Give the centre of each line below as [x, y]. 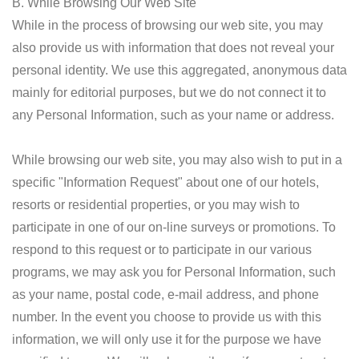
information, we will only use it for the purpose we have [167, 339]
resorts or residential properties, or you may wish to [156, 205]
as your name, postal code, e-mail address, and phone [165, 294]
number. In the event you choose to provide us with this [167, 317]
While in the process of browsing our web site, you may [167, 25]
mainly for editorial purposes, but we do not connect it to [169, 93]
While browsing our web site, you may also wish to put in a [177, 160]
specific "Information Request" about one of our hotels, [165, 182]
